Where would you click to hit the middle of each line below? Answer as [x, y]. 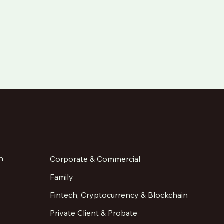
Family [62, 177]
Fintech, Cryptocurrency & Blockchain [119, 195]
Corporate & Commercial [95, 159]
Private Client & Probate [94, 213]
